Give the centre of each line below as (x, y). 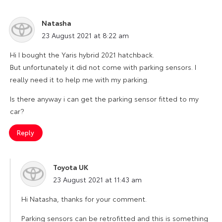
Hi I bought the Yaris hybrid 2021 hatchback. (82, 54)
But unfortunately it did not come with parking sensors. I (103, 67)
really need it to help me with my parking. (79, 79)
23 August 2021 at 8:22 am (85, 35)
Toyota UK (71, 167)
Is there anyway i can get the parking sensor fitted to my (104, 98)
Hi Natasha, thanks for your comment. (84, 198)
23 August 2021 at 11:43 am (97, 179)
